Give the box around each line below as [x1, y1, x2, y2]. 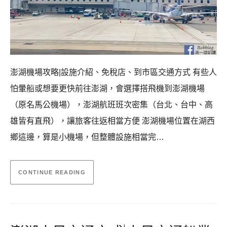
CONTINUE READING [18, 169, 86, 176]
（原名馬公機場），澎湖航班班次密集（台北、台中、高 [10, 100, 213, 109]
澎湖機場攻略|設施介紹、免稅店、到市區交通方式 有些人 [10, 68, 217, 77]
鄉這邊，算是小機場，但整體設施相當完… [10, 133, 164, 142]
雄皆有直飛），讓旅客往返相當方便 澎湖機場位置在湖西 [10, 117, 215, 126]
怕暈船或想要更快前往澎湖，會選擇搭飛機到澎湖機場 [10, 84, 205, 93]
